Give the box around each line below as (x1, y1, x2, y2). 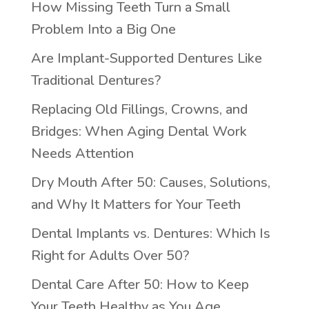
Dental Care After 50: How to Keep (30, 275, 249, 294)
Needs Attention (30, 144, 134, 163)
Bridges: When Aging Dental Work (30, 122, 247, 141)
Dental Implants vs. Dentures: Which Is (30, 224, 270, 243)
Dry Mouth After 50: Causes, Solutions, (30, 173, 270, 192)
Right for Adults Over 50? (30, 246, 189, 265)
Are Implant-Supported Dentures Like (30, 49, 262, 68)
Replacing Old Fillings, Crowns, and (30, 100, 248, 119)
